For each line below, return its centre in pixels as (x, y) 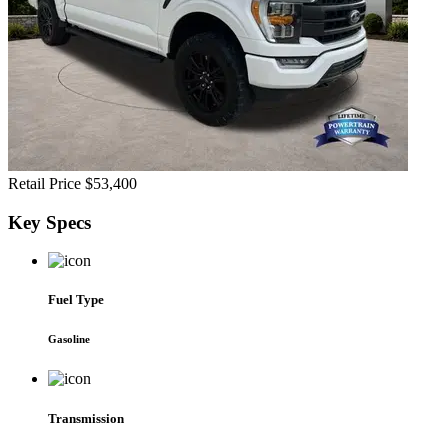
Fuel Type (76, 300)
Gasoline (69, 339)
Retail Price (44, 183)
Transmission (86, 418)
